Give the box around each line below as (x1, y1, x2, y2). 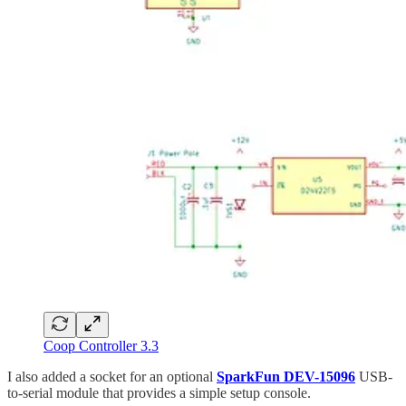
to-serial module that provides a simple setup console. (7, 385, 311, 401)
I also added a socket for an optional (7, 369, 217, 385)
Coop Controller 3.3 (43, 338, 159, 354)
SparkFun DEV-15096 (217, 369, 355, 385)
